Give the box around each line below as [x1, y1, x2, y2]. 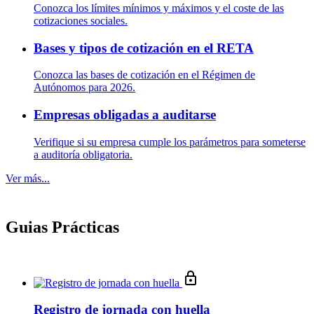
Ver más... [6, 172, 50, 184]
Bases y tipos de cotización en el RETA [34, 40, 254, 55]
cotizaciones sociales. [34, 14, 128, 27]
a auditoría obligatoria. [34, 148, 132, 161]
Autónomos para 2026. [34, 81, 135, 94]
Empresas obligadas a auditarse [34, 107, 216, 122]
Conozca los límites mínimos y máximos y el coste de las [34, 1, 284, 14]
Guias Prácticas [6, 217, 119, 236]
